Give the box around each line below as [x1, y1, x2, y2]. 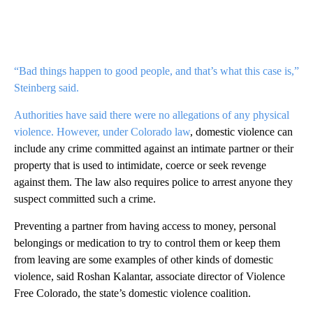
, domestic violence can [190, 126, 293, 138]
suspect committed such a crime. [14, 193, 156, 205]
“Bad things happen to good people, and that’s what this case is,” [14, 65, 299, 78]
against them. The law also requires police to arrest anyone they [14, 176, 293, 189]
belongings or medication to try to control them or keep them [14, 237, 280, 249]
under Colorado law [103, 126, 190, 138]
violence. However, [14, 126, 103, 138]
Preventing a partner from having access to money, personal [14, 220, 276, 233]
